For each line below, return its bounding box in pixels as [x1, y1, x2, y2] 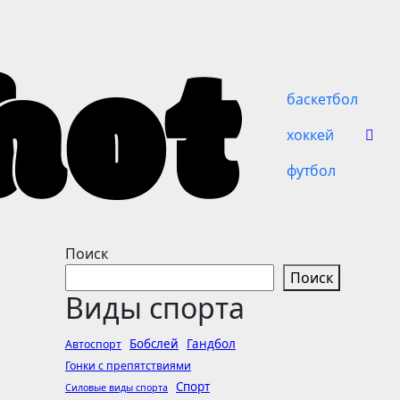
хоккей [287, 125, 334, 145]
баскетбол [287, 89, 358, 109]
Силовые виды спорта [65, 381, 168, 394]
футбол [287, 161, 336, 180]
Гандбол [187, 336, 236, 352]
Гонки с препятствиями [65, 358, 191, 373]
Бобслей [129, 336, 179, 352]
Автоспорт [65, 337, 121, 352]
